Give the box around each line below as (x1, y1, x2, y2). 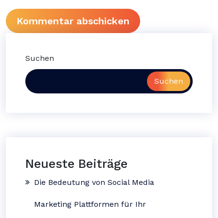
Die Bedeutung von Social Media (34, 178, 154, 187)
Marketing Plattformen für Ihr (34, 200, 146, 209)
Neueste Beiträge (25, 157, 127, 171)
